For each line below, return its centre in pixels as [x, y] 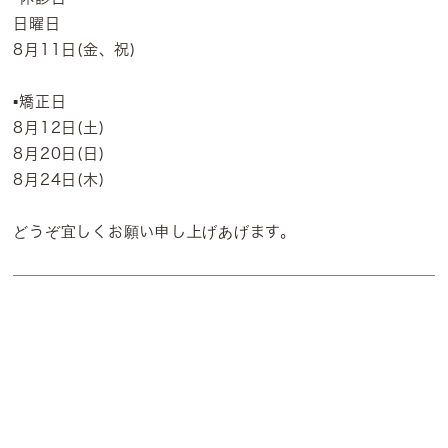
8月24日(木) [59, 179]
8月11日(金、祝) [74, 49]
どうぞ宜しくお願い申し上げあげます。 [154, 231]
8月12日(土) [59, 127]
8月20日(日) [59, 153]
